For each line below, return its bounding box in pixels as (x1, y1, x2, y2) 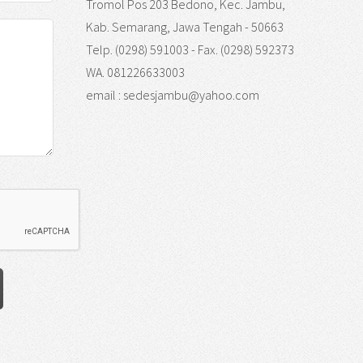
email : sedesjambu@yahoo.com (86, 87, 259, 104)
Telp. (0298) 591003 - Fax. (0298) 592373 (86, 41, 294, 58)
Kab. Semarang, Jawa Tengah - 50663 (86, 19, 284, 36)
